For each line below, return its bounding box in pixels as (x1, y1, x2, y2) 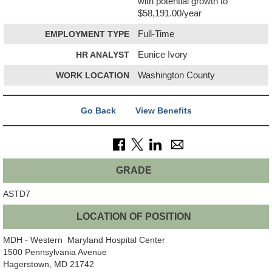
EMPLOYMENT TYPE (45, 29, 129, 39)
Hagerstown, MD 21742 (3, 259, 94, 269)
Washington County (138, 70, 216, 80)
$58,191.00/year (138, 8, 202, 18)
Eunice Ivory (138, 49, 188, 59)
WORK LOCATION (56, 70, 129, 80)
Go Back (80, 105, 116, 115)
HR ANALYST (76, 49, 129, 59)
